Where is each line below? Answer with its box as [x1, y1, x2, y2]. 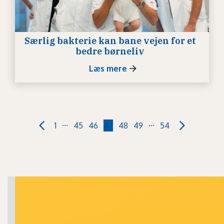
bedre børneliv [75, 45, 145, 57]
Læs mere [88, 63, 127, 73]
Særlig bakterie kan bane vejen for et [24, 35, 196, 47]
